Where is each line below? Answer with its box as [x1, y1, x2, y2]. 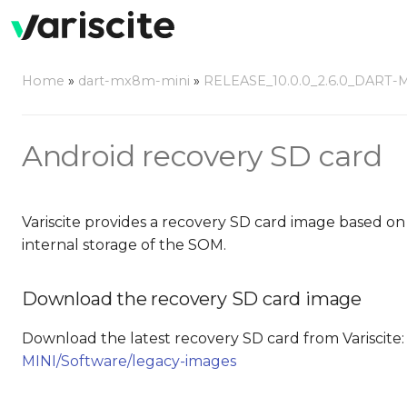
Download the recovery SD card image [22, 288, 362, 310]
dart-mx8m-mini [78, 73, 190, 89]
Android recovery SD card [22, 138, 382, 174]
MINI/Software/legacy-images [22, 352, 236, 370]
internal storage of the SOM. [22, 236, 226, 253]
